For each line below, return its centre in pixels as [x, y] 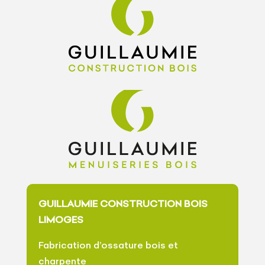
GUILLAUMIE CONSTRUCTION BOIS [123, 203]
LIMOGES [61, 219]
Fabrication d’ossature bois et [108, 245]
